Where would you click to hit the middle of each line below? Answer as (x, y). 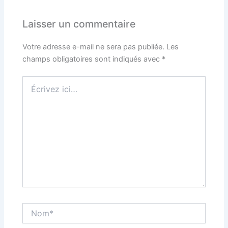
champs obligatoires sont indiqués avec (92, 59)
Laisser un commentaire (79, 24)
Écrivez (34, 80)
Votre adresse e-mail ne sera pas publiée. (94, 47)
